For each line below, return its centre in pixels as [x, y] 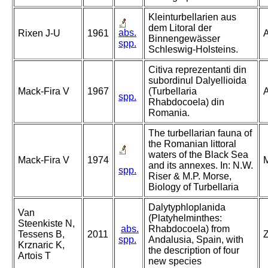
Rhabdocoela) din [186, 102]
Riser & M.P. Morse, [190, 176]
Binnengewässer [184, 39]
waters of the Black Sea [198, 155]
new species [175, 261]
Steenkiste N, [46, 224]
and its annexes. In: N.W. [201, 166]
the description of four [194, 251]
